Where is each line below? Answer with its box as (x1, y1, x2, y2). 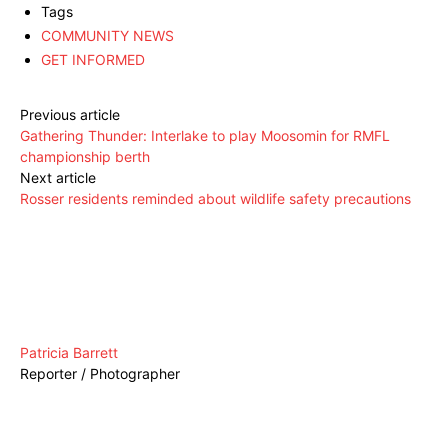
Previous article (20, 105, 120, 123)
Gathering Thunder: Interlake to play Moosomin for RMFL (20, 126, 390, 144)
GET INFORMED (41, 50, 145, 68)
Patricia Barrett (20, 343, 118, 361)
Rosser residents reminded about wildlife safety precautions (20, 189, 411, 207)
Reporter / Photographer (20, 364, 180, 382)
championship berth (20, 147, 150, 165)
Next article (20, 168, 96, 186)
